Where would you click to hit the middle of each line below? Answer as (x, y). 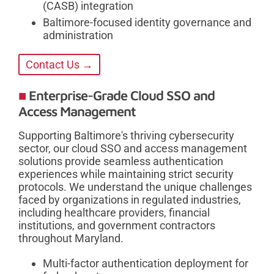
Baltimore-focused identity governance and (147, 22)
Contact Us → (59, 64)
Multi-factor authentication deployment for (146, 263)
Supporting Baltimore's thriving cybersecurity (126, 135)
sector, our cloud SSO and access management (133, 148)
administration (78, 35)
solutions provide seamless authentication (121, 161)
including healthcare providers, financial (114, 212)
